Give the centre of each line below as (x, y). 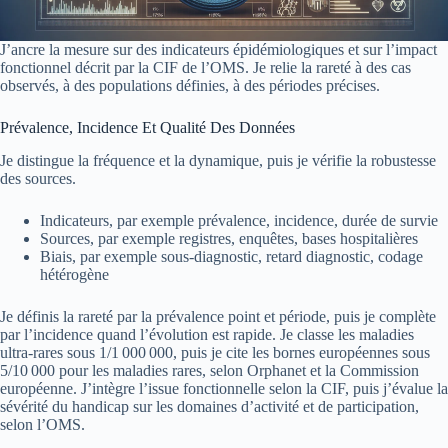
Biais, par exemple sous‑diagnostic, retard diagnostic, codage (231, 256)
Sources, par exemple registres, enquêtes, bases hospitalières (229, 238)
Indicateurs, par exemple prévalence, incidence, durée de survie (239, 220)
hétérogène (74, 274)
